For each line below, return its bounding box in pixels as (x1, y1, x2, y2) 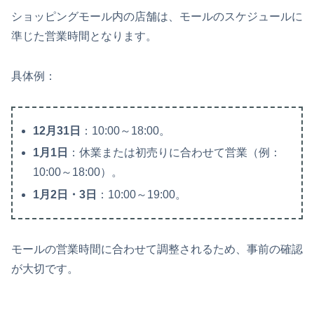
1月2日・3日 (33, 188, 97, 200)
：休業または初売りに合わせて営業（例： (68, 146, 282, 159)
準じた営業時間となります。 (11, 30, 157, 43)
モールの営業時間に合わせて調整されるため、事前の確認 (11, 243, 303, 255)
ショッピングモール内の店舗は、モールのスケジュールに (11, 11, 303, 23)
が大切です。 (11, 262, 78, 275)
